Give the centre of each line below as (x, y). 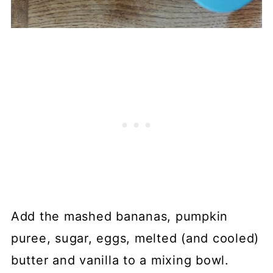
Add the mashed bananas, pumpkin (119, 217)
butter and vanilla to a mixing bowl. (120, 261)
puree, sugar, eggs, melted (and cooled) (135, 239)
